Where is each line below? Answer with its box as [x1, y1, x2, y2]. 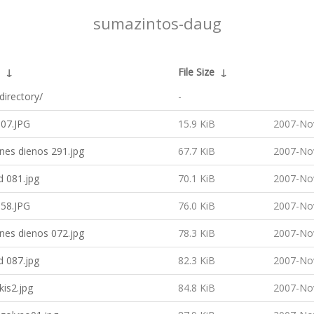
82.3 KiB [178, 254, 215, 267]
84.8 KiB [178, 281, 215, 294]
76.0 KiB [178, 199, 215, 212]
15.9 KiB [178, 117, 215, 130]
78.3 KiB [178, 226, 215, 240]
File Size [178, 65, 214, 78]
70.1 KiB [178, 172, 215, 185]
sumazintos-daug [93, 13, 221, 34]
